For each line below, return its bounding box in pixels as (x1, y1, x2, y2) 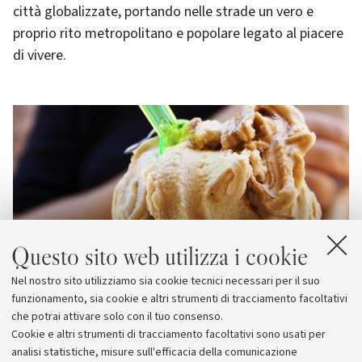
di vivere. (13, 45, 66, 65)
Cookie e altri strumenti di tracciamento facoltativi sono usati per (11, 326, 326, 343)
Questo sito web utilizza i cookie (11, 241, 308, 271)
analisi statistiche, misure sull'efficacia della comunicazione (11, 344, 297, 360)
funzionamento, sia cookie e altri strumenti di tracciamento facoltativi (11, 291, 347, 307)
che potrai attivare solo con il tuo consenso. (11, 309, 223, 325)
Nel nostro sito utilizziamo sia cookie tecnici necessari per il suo (11, 273, 320, 289)
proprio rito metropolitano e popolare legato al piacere (13, 23, 343, 44)
